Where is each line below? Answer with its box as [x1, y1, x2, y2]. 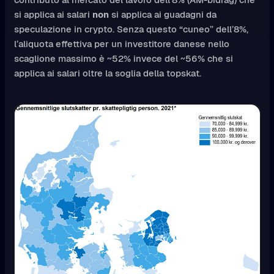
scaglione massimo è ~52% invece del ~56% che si [13, 53, 233, 65]
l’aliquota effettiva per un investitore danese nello [13, 38, 229, 50]
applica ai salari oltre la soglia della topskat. [13, 67, 201, 80]
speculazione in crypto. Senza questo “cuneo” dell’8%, [13, 23, 248, 35]
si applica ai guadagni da [108, 9, 217, 21]
